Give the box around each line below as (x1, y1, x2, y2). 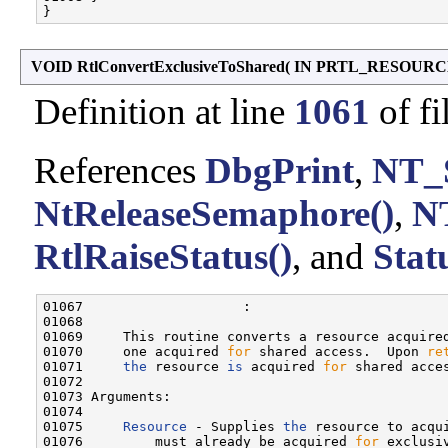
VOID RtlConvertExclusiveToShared (31, 57, 285, 75)
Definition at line (34, 90, 294, 132)
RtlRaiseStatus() (34, 235, 292, 277)
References (34, 149, 205, 191)
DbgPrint (205, 149, 354, 191)
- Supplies (187, 418, 283, 434)
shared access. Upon (251, 343, 427, 359)
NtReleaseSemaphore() (34, 192, 394, 234)
